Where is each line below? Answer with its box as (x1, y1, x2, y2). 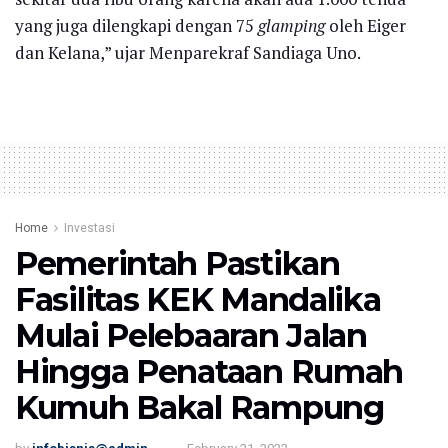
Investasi (64, 220, 115, 235)
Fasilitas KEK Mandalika (15, 279, 381, 319)
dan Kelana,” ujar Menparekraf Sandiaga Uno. (15, 40, 361, 64)
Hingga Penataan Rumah (15, 351, 404, 391)
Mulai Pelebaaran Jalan (15, 315, 367, 355)
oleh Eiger (325, 13, 406, 37)
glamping (258, 13, 325, 37)
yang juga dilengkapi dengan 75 (15, 13, 258, 37)
